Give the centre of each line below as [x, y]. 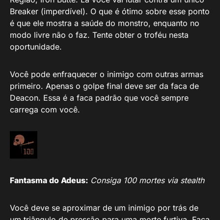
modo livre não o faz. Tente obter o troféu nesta [99, 35]
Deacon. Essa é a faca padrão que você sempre [99, 97]
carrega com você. [45, 109]
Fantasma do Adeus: [50, 180]
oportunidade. [36, 46]
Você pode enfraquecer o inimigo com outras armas [107, 74]
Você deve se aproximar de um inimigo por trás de [104, 207]
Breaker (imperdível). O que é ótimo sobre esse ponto [110, 11]
